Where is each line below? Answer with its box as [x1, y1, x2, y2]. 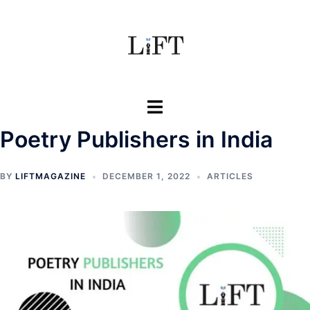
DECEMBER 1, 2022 [102, 171, 190, 181]
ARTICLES [207, 171, 253, 181]
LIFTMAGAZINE [15, 171, 86, 181]
